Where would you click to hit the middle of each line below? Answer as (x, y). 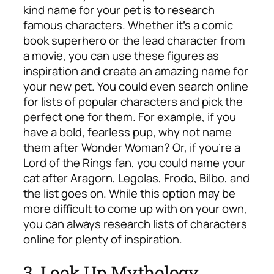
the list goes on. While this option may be (129, 193)
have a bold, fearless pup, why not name (128, 132)
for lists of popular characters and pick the (133, 101)
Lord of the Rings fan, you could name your (135, 162)
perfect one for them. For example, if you (130, 117)
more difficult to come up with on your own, (135, 208)
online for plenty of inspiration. (104, 239)
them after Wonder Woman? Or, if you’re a (132, 147)
